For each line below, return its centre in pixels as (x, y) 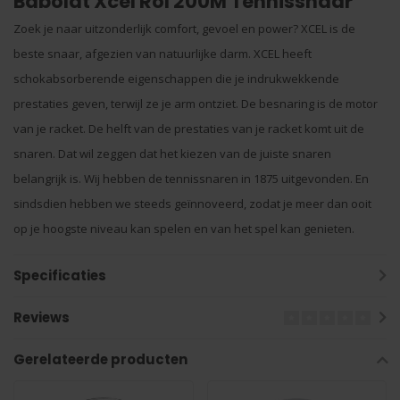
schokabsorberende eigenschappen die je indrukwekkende (176, 79)
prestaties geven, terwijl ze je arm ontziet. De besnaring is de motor (196, 104)
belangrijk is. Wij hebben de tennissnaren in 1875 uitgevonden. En (191, 179)
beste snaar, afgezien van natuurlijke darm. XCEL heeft (162, 54)
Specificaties (60, 275)
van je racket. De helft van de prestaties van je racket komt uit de (189, 129)
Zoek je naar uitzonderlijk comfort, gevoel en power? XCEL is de (184, 29)
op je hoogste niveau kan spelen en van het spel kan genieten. (184, 229)
